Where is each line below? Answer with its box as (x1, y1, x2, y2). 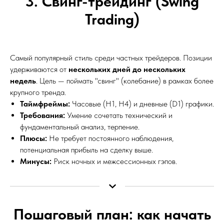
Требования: (20, 110, 65, 120)
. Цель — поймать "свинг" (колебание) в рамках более (36, 75, 213, 85)
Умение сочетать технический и (65, 110, 172, 120)
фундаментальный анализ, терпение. (20, 121, 139, 131)
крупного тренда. (10, 87, 66, 97)
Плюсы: (20, 133, 47, 143)
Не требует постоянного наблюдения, (47, 133, 173, 143)
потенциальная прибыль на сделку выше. (20, 144, 153, 154)
